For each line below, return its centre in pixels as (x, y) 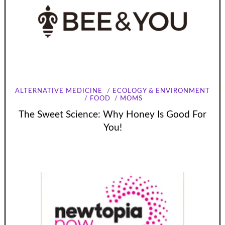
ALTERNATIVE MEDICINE (59, 91)
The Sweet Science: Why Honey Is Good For (113, 115)
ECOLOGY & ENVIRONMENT (161, 91)
